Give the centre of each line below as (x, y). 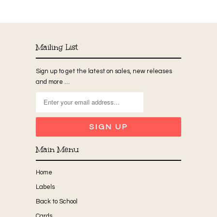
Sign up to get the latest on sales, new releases (104, 71)
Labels (45, 187)
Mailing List (57, 47)
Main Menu (57, 149)
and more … (53, 82)
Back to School (57, 201)
